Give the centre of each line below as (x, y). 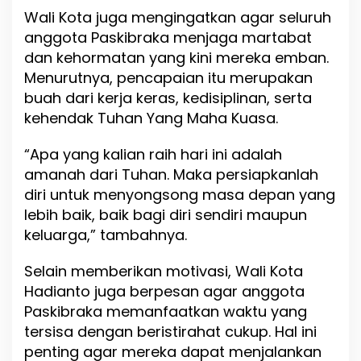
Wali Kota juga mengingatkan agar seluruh (178, 18)
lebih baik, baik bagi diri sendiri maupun (166, 215)
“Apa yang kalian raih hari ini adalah (153, 155)
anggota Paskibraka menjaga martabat (168, 38)
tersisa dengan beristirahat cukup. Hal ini (170, 332)
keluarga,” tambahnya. (106, 235)
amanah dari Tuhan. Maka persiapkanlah (171, 175)
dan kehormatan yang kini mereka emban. (176, 58)
